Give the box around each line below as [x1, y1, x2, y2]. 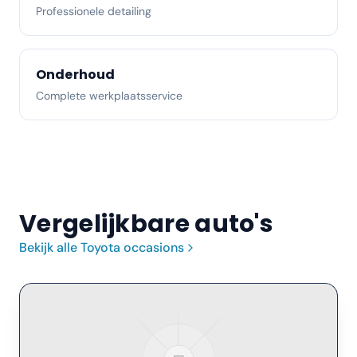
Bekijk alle [19, 239, 80, 256]
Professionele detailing [36, 4, 151, 18]
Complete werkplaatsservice [36, 88, 182, 103]
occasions [120, 239, 184, 256]
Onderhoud [36, 65, 116, 84]
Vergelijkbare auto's [19, 207, 273, 241]
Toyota [80, 239, 120, 256]
